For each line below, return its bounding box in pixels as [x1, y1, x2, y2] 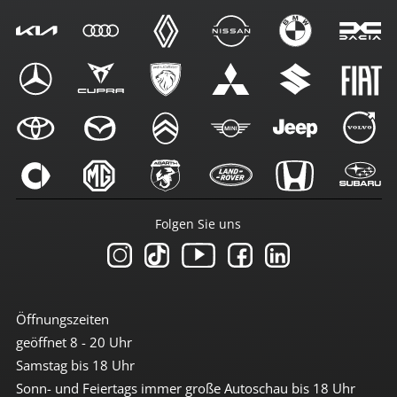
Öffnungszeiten [15, 310, 109, 329]
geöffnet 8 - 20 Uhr [15, 333, 132, 352]
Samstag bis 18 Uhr [15, 356, 135, 375]
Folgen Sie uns [155, 215, 242, 233]
